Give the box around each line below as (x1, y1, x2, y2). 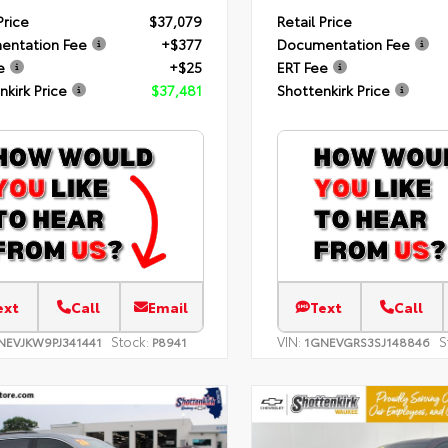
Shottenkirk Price (276, 80, 390, 101)
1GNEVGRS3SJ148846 (303, 333, 430, 351)
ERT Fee (276, 57, 328, 78)
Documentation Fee (276, 34, 410, 55)
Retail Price (276, 11, 352, 32)
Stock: (111, 332, 149, 351)
